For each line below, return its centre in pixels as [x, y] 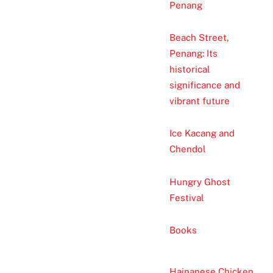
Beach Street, [199, 38]
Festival [186, 197]
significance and [204, 85]
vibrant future [199, 101]
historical [190, 69]
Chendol [187, 149]
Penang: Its [193, 54]
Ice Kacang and [202, 133]
